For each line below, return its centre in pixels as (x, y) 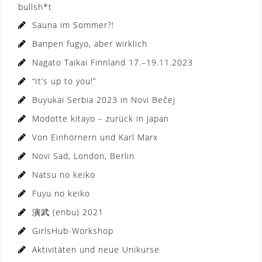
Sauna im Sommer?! (73, 25)
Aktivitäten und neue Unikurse (96, 249)
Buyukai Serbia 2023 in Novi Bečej (104, 100)
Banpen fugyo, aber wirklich (90, 44)
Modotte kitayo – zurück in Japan (101, 118)
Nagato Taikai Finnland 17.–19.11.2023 (113, 62)
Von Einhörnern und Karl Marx (95, 137)
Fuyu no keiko (61, 193)
